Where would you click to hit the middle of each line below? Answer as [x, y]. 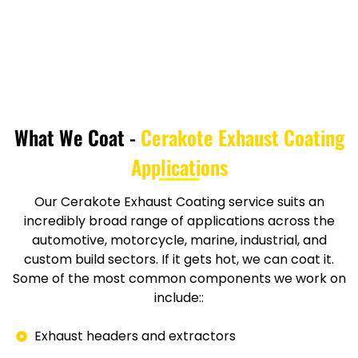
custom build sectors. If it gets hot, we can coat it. [179, 260]
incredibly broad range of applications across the [179, 221]
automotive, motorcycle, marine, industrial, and [179, 241]
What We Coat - [77, 137]
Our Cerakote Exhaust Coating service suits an [179, 202]
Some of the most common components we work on [179, 279]
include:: [179, 298]
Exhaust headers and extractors [135, 336]
